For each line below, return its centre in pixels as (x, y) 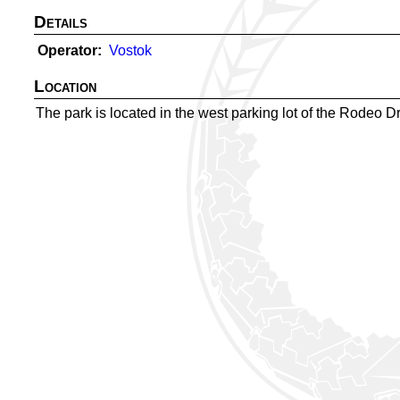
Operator (67, 50)
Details (61, 22)
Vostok (130, 50)
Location (65, 86)
